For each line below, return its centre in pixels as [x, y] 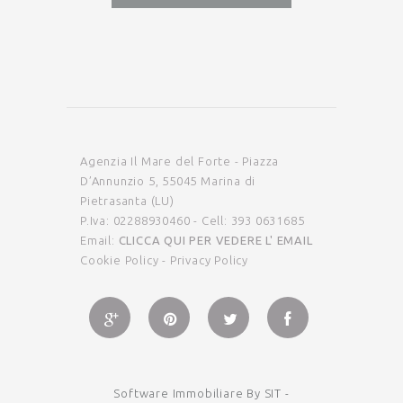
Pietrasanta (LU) [127, 200]
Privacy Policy [209, 260]
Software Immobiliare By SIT [197, 393]
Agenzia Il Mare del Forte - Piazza [180, 161]
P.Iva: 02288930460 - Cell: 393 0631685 [193, 220]
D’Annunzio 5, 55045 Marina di [168, 180]
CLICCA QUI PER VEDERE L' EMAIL [215, 240]
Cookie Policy [120, 260]
